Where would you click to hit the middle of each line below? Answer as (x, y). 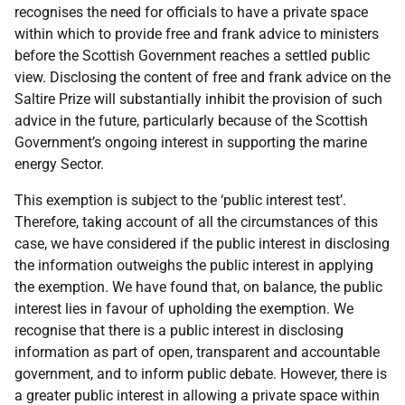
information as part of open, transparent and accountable (197, 352)
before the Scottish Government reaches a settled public (192, 56)
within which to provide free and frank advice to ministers (197, 34)
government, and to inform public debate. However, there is (201, 374)
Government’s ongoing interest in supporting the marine (191, 142)
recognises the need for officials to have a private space (191, 12)
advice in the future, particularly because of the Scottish (191, 121)
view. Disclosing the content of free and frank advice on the (202, 77)
